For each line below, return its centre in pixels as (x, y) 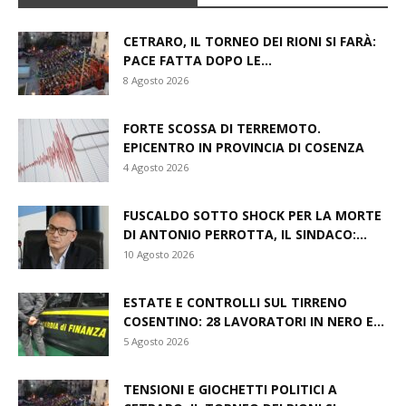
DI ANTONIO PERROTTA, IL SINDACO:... (245, 234)
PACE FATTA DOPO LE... (198, 60)
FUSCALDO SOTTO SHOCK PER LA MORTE (252, 215)
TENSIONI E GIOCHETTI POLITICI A (230, 389)
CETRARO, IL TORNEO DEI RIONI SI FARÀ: (250, 41)
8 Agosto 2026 (156, 80)
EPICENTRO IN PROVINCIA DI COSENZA (244, 147)
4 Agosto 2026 (156, 167)
